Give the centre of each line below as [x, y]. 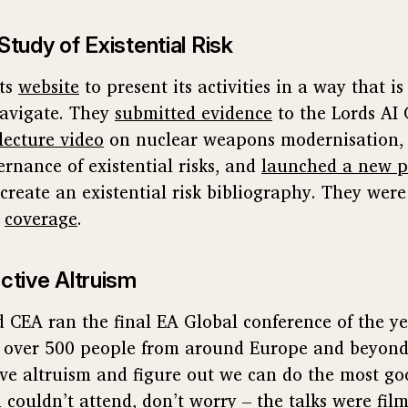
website [49, 86]
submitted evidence [194, 112]
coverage [41, 218]
